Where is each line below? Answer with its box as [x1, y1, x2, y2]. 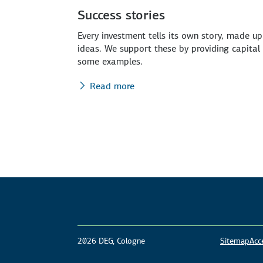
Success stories [77, 6, 165, 23]
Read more [90, 79, 134, 92]
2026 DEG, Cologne [77, 235, 145, 246]
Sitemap [220, 235, 249, 246]
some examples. [77, 55, 143, 68]
